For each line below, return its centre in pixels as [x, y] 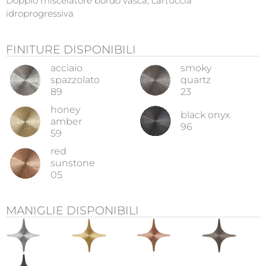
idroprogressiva [40, 14]
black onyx [205, 115]
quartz [196, 80]
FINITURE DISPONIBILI [71, 50]
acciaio [66, 68]
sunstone [73, 163]
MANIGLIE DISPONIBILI [72, 210]
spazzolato [75, 80]
